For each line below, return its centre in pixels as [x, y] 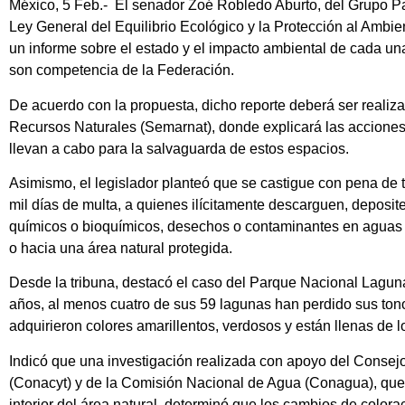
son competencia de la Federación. [122, 71]
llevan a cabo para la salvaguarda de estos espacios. [179, 148]
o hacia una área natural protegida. [121, 249]
